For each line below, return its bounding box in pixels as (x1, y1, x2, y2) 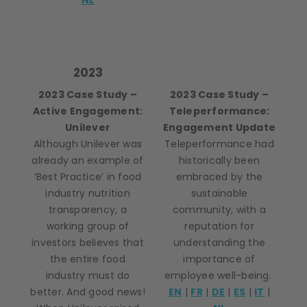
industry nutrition (45, 186, 130, 200)
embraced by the (175, 170, 263, 184)
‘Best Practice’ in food (34, 170, 142, 184)
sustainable (191, 186, 248, 200)
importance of (183, 252, 256, 266)
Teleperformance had (164, 137, 274, 151)
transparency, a (49, 203, 127, 217)
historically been (178, 153, 260, 167)
